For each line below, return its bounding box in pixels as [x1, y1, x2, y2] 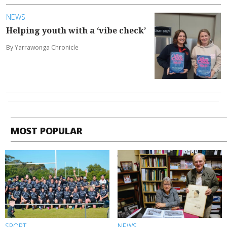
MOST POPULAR [11, 125, 83, 137]
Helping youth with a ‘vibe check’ [6, 24, 146, 36]
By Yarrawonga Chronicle [6, 43, 79, 52]
